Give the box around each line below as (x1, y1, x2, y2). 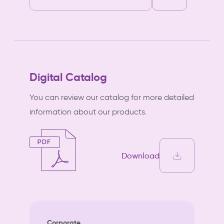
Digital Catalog (29, 70, 107, 84)
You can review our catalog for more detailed (29, 92, 194, 102)
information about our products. (29, 107, 147, 116)
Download (121, 150, 159, 160)
